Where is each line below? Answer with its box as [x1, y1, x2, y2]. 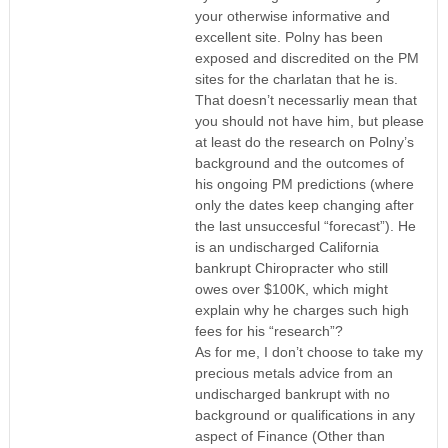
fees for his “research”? [194, 322, 343, 339]
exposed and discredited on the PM [194, 49, 419, 66]
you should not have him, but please [194, 112, 424, 129]
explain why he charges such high [194, 301, 409, 318]
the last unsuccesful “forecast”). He [194, 217, 416, 234]
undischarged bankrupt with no [194, 385, 390, 402]
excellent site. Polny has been [194, 28, 383, 45]
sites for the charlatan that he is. [194, 70, 398, 87]
